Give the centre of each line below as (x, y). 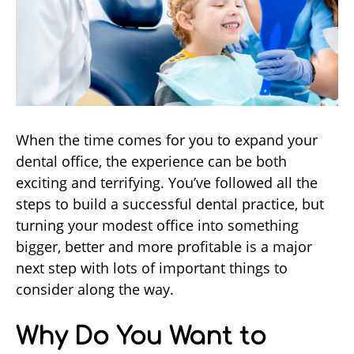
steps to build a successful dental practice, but (170, 204)
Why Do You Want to (141, 337)
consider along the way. (95, 290)
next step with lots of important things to (152, 268)
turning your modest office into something (157, 226)
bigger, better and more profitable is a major (164, 247)
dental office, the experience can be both (151, 162)
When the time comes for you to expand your (167, 140)
